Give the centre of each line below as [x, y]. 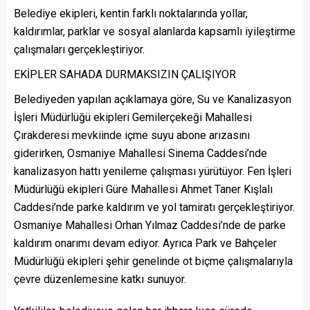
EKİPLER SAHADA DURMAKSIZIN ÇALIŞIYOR [125, 75]
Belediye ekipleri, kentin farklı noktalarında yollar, [131, 14]
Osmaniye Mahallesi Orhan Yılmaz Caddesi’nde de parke [150, 226]
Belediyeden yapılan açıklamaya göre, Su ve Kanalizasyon [153, 100]
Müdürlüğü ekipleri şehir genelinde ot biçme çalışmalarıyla [153, 262]
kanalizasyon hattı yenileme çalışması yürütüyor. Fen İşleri [153, 172]
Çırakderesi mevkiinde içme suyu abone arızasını [132, 136]
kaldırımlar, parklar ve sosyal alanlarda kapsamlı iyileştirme [155, 32]
